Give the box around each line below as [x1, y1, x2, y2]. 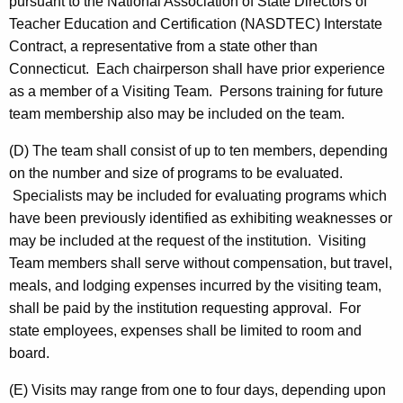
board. [9, 345, 49, 362]
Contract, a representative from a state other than [9, 39, 318, 55]
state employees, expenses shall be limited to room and [9, 323, 362, 339]
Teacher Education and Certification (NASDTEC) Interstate [9, 16, 382, 32]
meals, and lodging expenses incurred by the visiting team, [9, 278, 381, 294]
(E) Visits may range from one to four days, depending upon [9, 382, 386, 399]
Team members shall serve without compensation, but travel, [9, 255, 392, 272]
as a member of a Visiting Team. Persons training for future [9, 84, 383, 100]
